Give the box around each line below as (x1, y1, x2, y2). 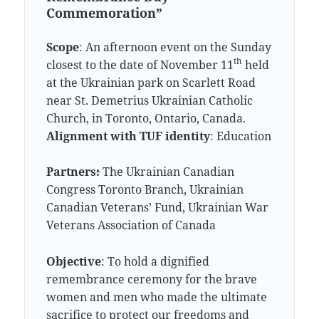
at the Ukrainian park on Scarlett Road (46, 74, 256, 90)
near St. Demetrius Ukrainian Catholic (46, 92, 253, 108)
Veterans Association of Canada (46, 217, 216, 234)
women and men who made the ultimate (46, 288, 268, 305)
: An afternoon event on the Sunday (79, 38, 272, 55)
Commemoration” (46, 4, 163, 21)
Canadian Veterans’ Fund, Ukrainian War (46, 199, 269, 216)
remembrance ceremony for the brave (46, 271, 258, 287)
